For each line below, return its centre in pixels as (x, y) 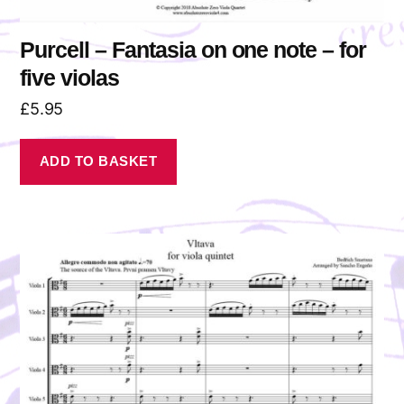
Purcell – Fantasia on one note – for (193, 49)
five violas (69, 77)
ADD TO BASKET (98, 161)
